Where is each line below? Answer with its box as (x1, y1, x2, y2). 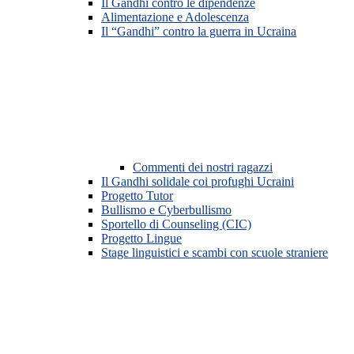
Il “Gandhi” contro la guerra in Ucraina (101, 24, 296, 39)
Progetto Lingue (101, 232, 182, 246)
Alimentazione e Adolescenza (101, 10, 249, 24)
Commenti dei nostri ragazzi (133, 160, 273, 175)
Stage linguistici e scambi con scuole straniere (101, 246, 328, 260)
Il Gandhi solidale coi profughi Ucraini (101, 175, 294, 189)
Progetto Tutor (101, 189, 173, 203)
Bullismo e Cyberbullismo (101, 203, 232, 217)
